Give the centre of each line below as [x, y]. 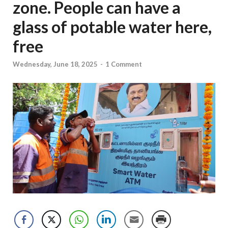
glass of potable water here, [112, 27]
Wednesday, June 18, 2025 [55, 64]
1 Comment [124, 64]
